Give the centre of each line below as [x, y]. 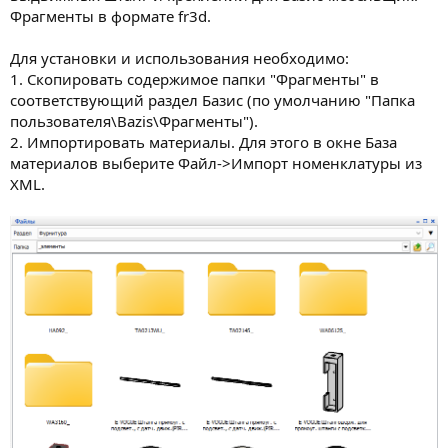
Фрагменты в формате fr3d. [110, 15]
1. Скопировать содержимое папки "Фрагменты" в [194, 78]
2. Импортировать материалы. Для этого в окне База [203, 141]
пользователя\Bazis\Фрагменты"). [134, 120]
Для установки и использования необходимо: [179, 57]
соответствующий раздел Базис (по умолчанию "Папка [212, 99]
